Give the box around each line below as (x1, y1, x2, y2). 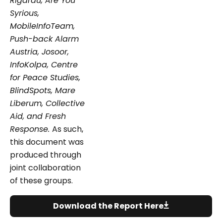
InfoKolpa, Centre (10, 58, 78, 70)
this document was (10, 136, 84, 148)
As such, (52, 123, 83, 135)
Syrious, (10, 7, 39, 19)
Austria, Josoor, (10, 46, 69, 57)
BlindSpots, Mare (10, 84, 75, 96)
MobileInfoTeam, (10, 20, 75, 32)
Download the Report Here (53, 200, 164, 212)
